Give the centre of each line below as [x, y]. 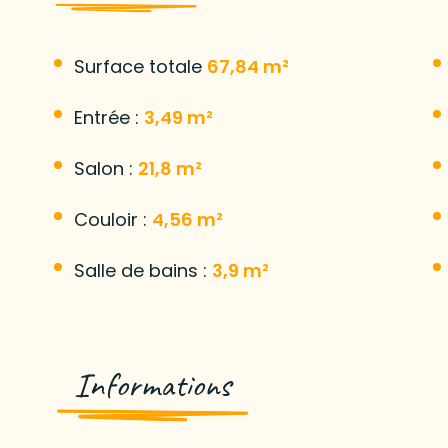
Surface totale [140, 66]
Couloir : [112, 219]
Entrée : [108, 117]
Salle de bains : [142, 270]
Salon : [105, 168]
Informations [152, 384]
